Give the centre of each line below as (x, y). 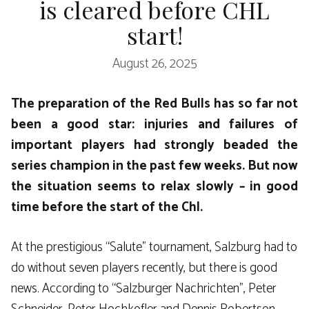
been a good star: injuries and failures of (154, 124)
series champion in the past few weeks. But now (154, 166)
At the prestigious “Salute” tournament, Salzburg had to (154, 248)
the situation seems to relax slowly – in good (154, 186)
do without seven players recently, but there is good (144, 268)
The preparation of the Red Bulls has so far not (154, 103)
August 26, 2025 (154, 64)
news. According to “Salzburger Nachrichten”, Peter (144, 289)
